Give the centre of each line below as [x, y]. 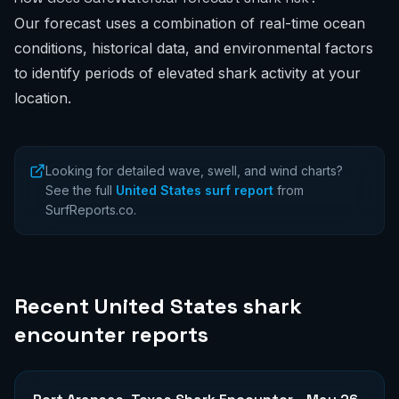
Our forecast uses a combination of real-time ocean [190, 23]
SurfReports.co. [91, 210]
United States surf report [195, 190]
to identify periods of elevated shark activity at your [187, 73]
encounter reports [111, 334]
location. [43, 98]
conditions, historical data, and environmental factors [194, 48]
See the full [79, 190]
